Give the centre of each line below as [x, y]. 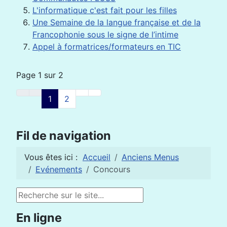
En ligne [39, 217]
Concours [112, 169]
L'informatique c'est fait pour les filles [105, 10]
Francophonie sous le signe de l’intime [105, 34]
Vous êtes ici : [53, 157]
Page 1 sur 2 [40, 75]
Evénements [59, 169]
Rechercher [38, 193]
